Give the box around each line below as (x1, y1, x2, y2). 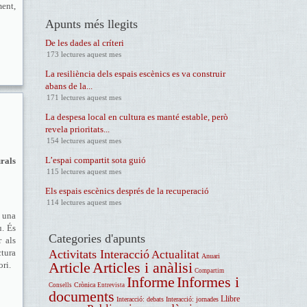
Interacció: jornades (165, 295, 219, 303)
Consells (48, 282, 72, 288)
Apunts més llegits (45, 17, 138, 31)
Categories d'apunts (48, 232, 145, 245)
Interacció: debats (116, 295, 164, 303)
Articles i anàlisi (92, 259, 193, 276)
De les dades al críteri (45, 38, 124, 48)
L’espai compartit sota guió (45, 155, 146, 165)
